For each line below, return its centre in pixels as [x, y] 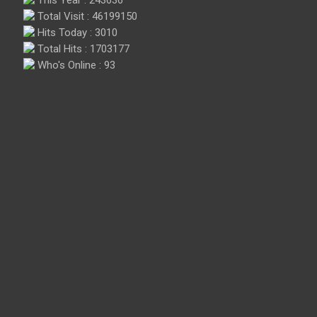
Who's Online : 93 [75, 65]
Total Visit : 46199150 [86, 16]
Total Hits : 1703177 [82, 48]
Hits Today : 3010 [76, 32]
